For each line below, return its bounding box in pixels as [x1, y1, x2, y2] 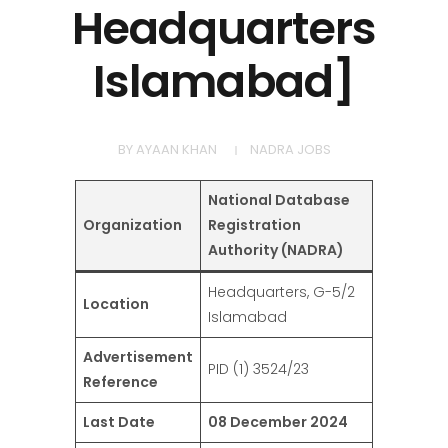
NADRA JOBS [249, 140, 331, 159]
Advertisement [83, 347, 193, 368]
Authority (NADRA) [208, 240, 344, 261]
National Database [208, 190, 350, 211]
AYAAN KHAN [135, 140, 217, 159]
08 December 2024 [208, 412, 348, 433]
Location [83, 294, 149, 315]
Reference [83, 372, 158, 393]
